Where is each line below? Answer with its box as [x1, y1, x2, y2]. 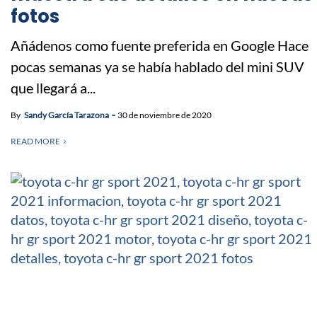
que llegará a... [11, 79, 96, 96]
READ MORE [11, 135, 60, 146]
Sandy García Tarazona [24, 109, 109, 120]
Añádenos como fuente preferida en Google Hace [11, 36, 309, 54]
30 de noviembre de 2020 [117, 109, 212, 120]
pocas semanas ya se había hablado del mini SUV [11, 57, 304, 75]
